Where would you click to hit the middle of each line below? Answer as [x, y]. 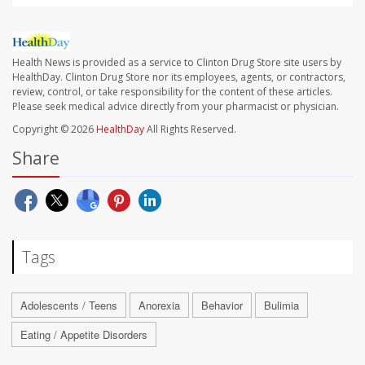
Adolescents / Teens [69, 306]
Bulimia [281, 306]
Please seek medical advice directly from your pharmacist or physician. [176, 107]
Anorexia [159, 306]
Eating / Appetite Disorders [84, 335]
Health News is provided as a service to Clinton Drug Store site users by [177, 63]
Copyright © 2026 [54, 130]
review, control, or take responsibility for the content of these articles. [172, 92]
